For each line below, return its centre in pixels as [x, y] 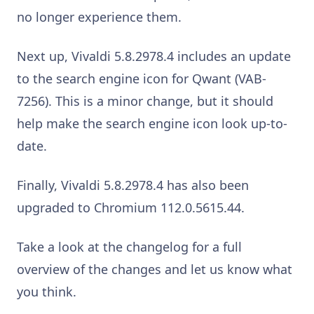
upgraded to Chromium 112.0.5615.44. [131, 207]
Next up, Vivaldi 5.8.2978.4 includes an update [154, 56]
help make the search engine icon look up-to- [152, 123]
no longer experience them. [99, 16]
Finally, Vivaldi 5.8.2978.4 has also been [133, 185]
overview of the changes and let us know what [155, 269]
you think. [47, 291]
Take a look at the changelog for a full [129, 246]
